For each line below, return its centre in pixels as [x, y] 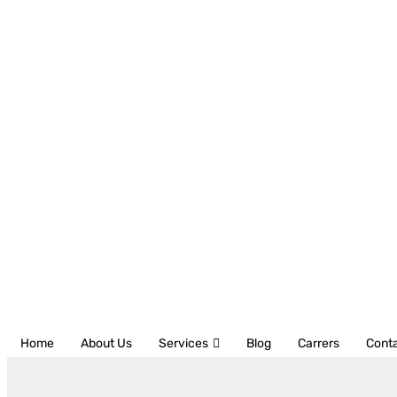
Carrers [319, 343]
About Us [106, 343]
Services [183, 343]
